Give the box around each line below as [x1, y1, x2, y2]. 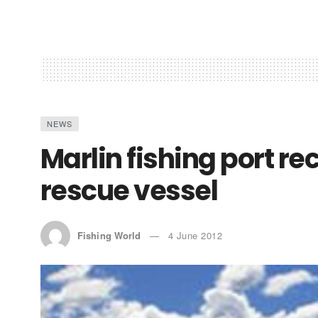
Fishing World [77, 228, 141, 242]
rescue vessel [40, 171, 218, 209]
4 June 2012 [168, 228, 223, 242]
